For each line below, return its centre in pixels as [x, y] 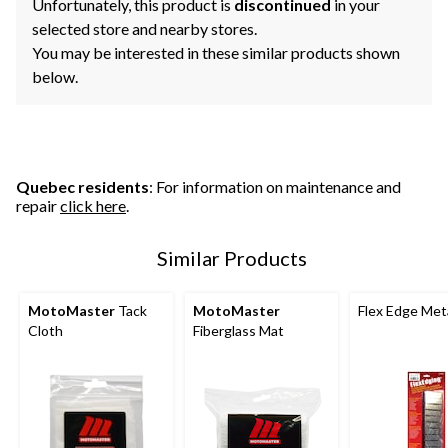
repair [38, 206]
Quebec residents [82, 187]
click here [93, 206]
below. [55, 77]
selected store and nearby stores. [144, 29]
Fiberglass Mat [238, 331]
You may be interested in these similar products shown [216, 53]
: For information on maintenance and [275, 187]
